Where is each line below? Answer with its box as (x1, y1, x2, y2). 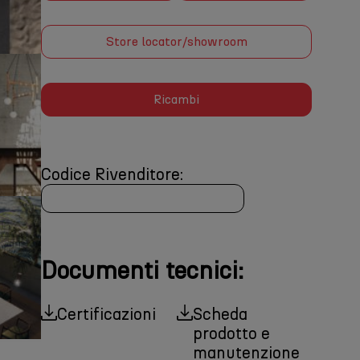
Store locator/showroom (105, 34, 247, 49)
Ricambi (153, 92, 200, 107)
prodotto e (192, 324, 270, 343)
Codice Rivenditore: (41, 165, 184, 184)
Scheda (192, 305, 247, 324)
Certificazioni (57, 305, 157, 324)
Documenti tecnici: (41, 256, 244, 285)
